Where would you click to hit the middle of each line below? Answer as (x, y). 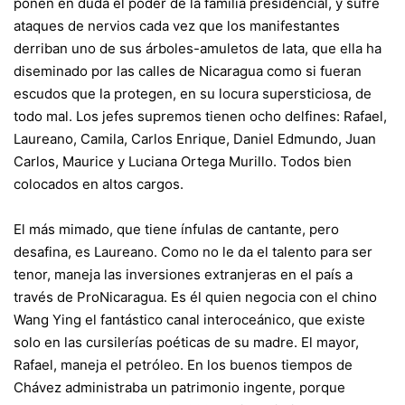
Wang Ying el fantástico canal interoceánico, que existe (189, 320)
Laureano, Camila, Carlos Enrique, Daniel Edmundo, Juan (195, 139)
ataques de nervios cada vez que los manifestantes (177, 26)
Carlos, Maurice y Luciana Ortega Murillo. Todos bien (183, 161)
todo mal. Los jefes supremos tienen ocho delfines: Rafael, (200, 116)
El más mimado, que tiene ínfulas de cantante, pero (176, 229)
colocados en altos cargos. (99, 184)
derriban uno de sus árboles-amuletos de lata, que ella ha (198, 48)
